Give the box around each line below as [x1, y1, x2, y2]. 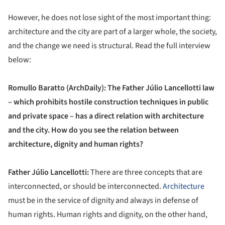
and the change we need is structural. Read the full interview [8, 40, 210, 51]
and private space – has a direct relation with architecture [8, 110, 204, 122]
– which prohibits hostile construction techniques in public [8, 96, 208, 107]
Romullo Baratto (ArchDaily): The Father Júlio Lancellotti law [8, 82, 214, 93]
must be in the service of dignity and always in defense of [8, 195, 198, 206]
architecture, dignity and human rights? [8, 139, 143, 150]
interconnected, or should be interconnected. [8, 181, 163, 192]
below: [8, 54, 31, 65]
